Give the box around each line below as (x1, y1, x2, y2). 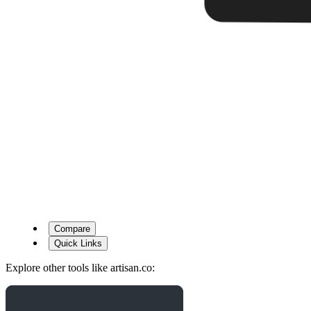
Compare (54, 224, 90, 235)
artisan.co (110, 262, 152, 274)
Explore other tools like (6, 262, 110, 274)
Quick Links (54, 238, 102, 249)
